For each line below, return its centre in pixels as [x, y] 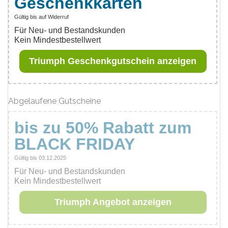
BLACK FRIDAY [75, 144]
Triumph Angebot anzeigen [113, 202]
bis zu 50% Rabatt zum [103, 128]
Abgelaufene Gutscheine [54, 101]
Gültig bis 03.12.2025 [40, 158]
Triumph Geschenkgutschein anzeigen [113, 61]
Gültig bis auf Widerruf [41, 17]
